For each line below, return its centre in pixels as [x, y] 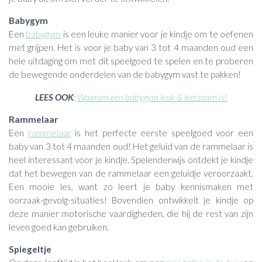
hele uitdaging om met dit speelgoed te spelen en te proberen [131, 61]
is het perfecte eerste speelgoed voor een [162, 132]
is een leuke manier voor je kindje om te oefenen [157, 34]
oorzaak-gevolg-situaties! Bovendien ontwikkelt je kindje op [131, 200]
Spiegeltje [30, 249]
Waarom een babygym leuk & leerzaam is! [152, 97]
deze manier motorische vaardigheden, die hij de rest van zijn [131, 213]
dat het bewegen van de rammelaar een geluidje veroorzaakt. [131, 173]
